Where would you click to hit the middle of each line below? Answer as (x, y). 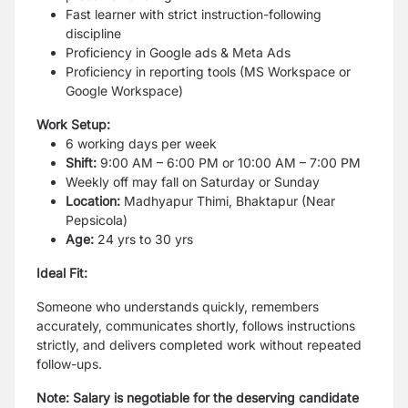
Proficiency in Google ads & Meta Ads (178, 52)
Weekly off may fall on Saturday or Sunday (193, 182)
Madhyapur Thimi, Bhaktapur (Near (229, 201)
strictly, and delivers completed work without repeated (199, 345)
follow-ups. (69, 364)
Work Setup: (73, 124)
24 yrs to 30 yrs (145, 239)
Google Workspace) (124, 91)
